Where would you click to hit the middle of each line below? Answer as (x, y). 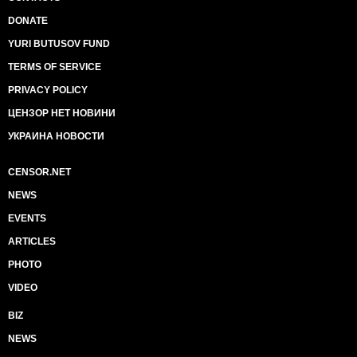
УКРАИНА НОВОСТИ (56, 136)
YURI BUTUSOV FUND (59, 44)
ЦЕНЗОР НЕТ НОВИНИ (62, 113)
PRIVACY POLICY (48, 90)
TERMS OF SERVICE (55, 67)
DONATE (28, 21)
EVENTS (27, 218)
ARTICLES (32, 241)
